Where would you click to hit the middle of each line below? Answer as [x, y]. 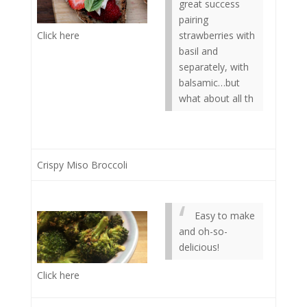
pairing [194, 20]
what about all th [216, 98]
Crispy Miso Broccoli [82, 165]
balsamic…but [209, 83]
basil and [198, 51]
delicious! [199, 247]
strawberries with [217, 35]
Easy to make [225, 216]
